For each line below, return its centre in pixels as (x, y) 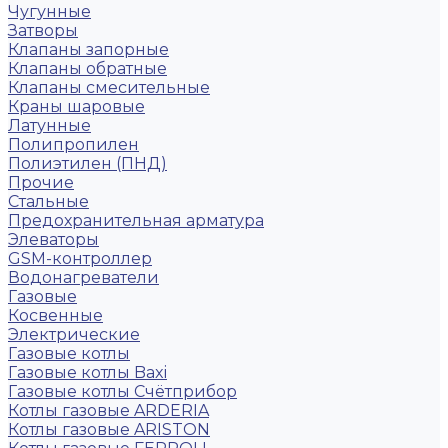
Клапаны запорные (88, 49)
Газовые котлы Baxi (87, 372)
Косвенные (55, 315)
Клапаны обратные (87, 68)
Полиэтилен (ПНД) (87, 163)
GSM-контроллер (80, 258)
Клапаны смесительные (109, 87)
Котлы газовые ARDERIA (108, 410)
